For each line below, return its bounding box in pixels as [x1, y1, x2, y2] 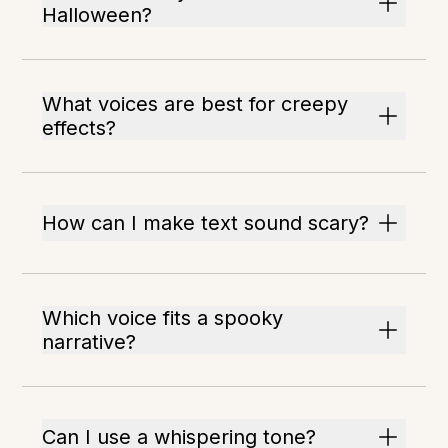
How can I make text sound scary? [42, 211, 370, 235]
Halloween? [42, 3, 153, 27]
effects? [42, 116, 117, 140]
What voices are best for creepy [42, 92, 349, 116]
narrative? [42, 330, 137, 354]
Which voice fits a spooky [42, 306, 284, 330]
